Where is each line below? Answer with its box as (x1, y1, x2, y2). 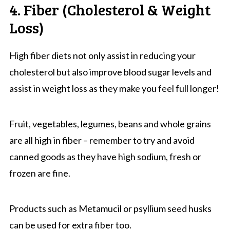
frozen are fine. (9, 167, 70, 179)
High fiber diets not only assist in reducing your (9, 49, 196, 61)
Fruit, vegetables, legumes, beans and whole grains (9, 118, 211, 129)
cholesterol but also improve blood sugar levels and (9, 66, 212, 78)
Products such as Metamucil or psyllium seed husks (9, 202, 212, 214)
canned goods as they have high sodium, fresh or (9, 150, 201, 162)
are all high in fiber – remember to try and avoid (9, 134, 195, 146)
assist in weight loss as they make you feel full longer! (9, 82, 219, 94)
